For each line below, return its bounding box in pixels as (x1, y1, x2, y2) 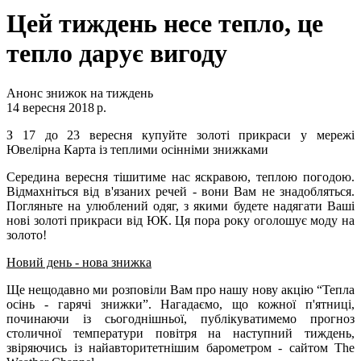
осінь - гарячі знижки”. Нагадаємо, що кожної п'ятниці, (6, 297, 355, 311)
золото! (6, 227, 47, 242)
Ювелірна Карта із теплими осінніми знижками (6, 142, 268, 156)
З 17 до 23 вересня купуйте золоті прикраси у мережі (6, 127, 355, 142)
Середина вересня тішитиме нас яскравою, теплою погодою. (6, 169, 355, 184)
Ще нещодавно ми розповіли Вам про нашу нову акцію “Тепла (6, 282, 355, 297)
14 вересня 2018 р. (6, 100, 106, 114)
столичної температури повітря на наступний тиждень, (6, 326, 355, 340)
